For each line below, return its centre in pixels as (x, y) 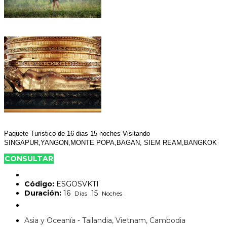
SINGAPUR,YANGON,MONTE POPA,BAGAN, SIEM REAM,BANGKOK (110, 142)
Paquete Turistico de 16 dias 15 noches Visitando (77, 133)
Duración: (43, 193)
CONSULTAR (29, 158)
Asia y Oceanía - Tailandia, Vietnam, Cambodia (105, 220)
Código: (39, 184)
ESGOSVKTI (77, 184)
